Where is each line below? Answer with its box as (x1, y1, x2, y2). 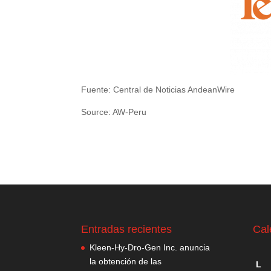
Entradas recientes (81, 223, 172, 235)
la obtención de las (90, 256, 162, 266)
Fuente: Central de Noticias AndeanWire (81, 85, 235, 94)
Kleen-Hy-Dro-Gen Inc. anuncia (90, 242, 211, 252)
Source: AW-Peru (81, 107, 147, 117)
